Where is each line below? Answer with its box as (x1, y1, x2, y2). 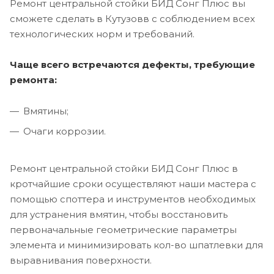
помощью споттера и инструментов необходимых (10, 193, 256, 206)
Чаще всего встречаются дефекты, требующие (10, 59, 255, 71)
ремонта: (10, 74, 57, 86)
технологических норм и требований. (10, 28, 194, 40)
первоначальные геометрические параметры (10, 224, 237, 236)
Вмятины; (23, 105, 68, 117)
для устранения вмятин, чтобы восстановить (10, 209, 228, 221)
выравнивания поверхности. (10, 254, 152, 267)
